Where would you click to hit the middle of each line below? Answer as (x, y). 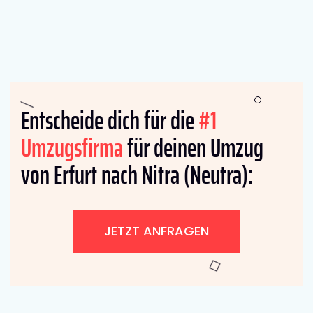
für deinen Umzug (193, 147)
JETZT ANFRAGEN (156, 231)
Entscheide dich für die (110, 120)
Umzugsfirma (72, 147)
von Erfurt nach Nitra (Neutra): (137, 175)
